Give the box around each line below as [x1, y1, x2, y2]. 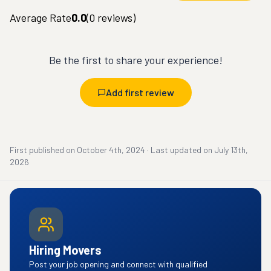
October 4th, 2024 [77, 145, 145, 155]
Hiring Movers [29, 243, 102, 257]
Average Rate [10, 11, 71, 24]
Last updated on [151, 145, 212, 155]
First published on [10, 145, 75, 155]
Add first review [105, 87, 174, 98]
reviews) [95, 11, 135, 24]
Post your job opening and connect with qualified [29, 259, 207, 269]
